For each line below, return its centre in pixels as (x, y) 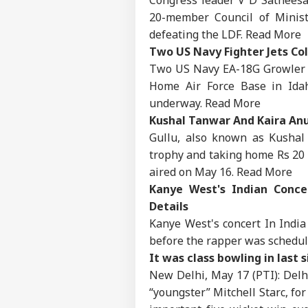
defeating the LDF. (197, 34)
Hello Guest (214, 293)
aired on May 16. (193, 172)
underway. (177, 103)
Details (169, 206)
